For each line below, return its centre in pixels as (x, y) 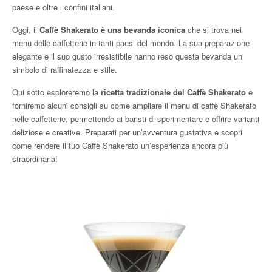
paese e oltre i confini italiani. (63, 7)
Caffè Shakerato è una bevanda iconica (114, 30)
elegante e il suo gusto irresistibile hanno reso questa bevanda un (127, 56)
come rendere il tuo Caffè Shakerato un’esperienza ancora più (120, 146)
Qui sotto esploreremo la (56, 92)
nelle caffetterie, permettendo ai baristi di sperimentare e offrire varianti (136, 119)
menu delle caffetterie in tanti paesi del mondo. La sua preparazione (131, 43)
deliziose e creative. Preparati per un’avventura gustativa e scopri (127, 132)
